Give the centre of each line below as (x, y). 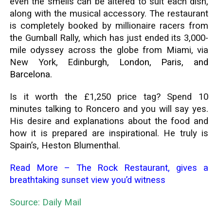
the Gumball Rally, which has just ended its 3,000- (109, 38)
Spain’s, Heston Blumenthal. (65, 145)
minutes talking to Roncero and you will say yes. (109, 109)
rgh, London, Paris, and (152, 62)
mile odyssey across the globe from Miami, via (109, 50)
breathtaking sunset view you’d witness (88, 180)
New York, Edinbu (52, 62)
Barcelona (30, 74)
